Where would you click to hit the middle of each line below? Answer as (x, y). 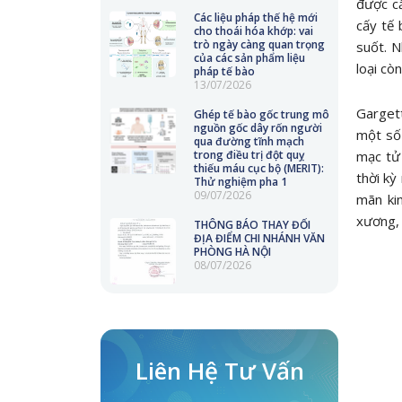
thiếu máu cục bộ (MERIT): (258, 168)
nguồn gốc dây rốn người (258, 128)
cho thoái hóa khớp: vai (253, 31)
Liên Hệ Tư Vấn (219, 370)
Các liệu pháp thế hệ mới (255, 17)
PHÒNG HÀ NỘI (232, 252)
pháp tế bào (224, 71)
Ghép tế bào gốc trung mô (261, 114)
